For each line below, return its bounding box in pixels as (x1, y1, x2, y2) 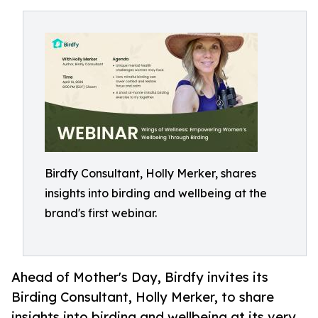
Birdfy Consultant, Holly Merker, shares (45, 166, 256, 180)
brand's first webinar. (45, 206, 157, 220)
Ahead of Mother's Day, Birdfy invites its (11, 269, 268, 285)
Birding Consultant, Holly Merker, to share (11, 289, 274, 305)
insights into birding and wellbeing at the (45, 186, 267, 200)
